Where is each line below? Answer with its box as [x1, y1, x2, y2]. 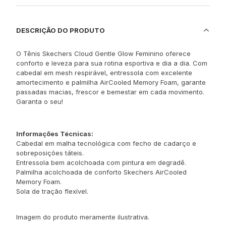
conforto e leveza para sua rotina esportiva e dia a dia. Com [16, 59, 207, 67]
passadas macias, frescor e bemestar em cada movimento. [16, 88, 204, 96]
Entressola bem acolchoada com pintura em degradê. [16, 158, 186, 166]
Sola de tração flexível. [16, 187, 88, 195]
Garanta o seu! [16, 97, 63, 105]
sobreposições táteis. [16, 149, 84, 157]
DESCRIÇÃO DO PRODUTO [16, 26, 105, 34]
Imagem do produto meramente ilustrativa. [16, 213, 149, 221]
